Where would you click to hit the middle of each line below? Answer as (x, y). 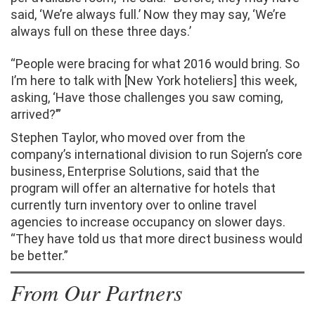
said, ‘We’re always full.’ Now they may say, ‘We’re (148, 14)
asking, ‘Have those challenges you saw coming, (147, 97)
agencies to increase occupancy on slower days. (148, 222)
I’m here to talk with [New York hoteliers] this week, (154, 81)
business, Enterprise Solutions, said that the (135, 171)
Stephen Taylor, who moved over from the (128, 137)
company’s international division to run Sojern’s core (156, 154)
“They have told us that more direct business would (156, 239)
